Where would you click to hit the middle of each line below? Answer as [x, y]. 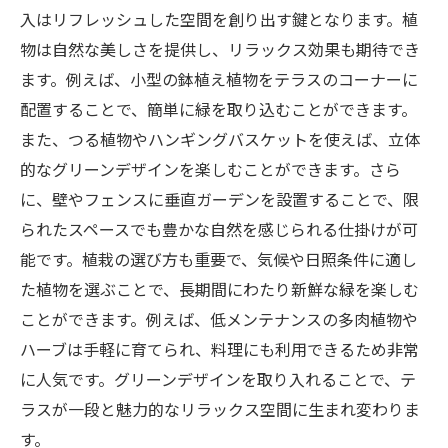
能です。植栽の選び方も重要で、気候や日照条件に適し [218, 258]
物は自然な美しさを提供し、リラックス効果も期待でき [220, 48]
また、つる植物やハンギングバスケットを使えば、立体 [220, 138]
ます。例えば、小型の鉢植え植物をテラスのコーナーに [219, 78]
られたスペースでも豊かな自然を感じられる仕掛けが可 [219, 228]
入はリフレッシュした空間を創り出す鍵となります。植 [219, 18]
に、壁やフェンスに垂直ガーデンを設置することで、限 [219, 198]
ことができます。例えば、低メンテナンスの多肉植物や [219, 318]
